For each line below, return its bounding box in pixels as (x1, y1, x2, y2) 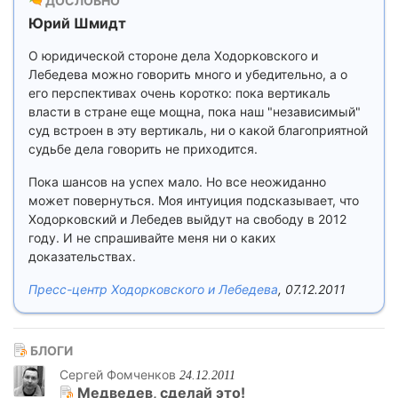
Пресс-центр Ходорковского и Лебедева (28, 282, 278, 297)
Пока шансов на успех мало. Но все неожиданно (28, 174, 326, 189)
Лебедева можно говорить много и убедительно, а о (28, 67, 347, 82)
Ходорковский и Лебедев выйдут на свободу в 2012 (28, 211, 346, 227)
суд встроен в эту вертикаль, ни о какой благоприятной (28, 123, 368, 138)
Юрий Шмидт (28, 14, 126, 32)
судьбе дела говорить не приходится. (28, 141, 258, 156)
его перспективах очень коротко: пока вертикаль (28, 85, 330, 100)
